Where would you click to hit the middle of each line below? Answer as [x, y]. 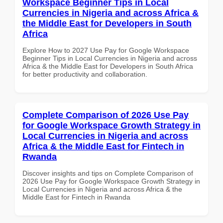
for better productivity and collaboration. [85, 74]
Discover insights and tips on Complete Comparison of [108, 173]
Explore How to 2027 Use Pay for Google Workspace [106, 50]
